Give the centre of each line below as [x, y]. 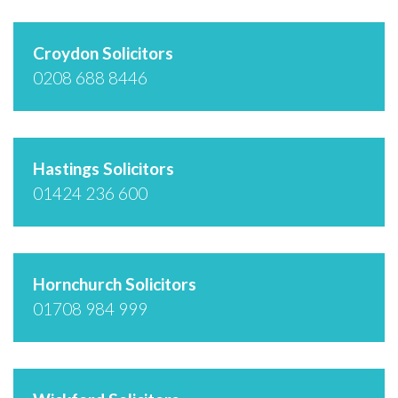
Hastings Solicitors [103, 168]
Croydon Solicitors [103, 52]
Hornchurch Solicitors [115, 283]
